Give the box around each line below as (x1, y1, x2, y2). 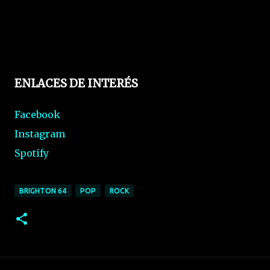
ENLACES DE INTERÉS (14, 77, 138, 91)
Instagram (14, 127, 65, 140)
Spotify (14, 146, 49, 159)
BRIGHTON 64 (19, 186, 66, 195)
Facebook (14, 108, 60, 121)
